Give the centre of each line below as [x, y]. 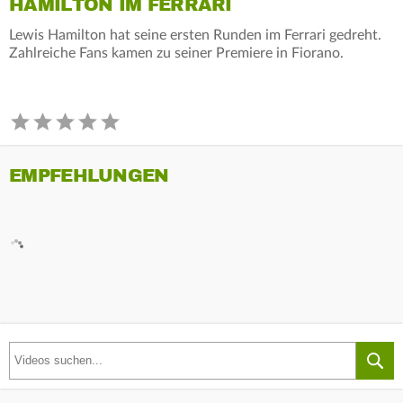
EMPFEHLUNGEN [89, 175]
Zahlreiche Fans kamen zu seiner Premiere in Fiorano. [176, 53]
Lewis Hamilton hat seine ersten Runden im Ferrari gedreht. [195, 35]
